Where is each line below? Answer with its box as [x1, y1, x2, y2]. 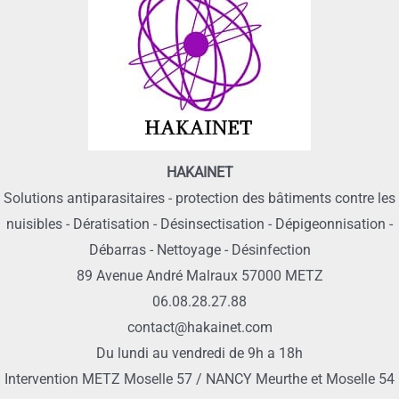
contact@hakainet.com [126, 319, 273, 337]
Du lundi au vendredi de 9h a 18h [96, 345, 303, 362]
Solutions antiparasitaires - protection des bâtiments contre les [4, 190, 395, 208]
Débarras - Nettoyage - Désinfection [88, 241, 311, 259]
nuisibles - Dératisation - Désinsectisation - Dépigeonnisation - [6, 216, 393, 233]
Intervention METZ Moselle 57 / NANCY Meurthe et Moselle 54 [4, 370, 395, 388]
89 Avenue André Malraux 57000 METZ [76, 267, 323, 285]
